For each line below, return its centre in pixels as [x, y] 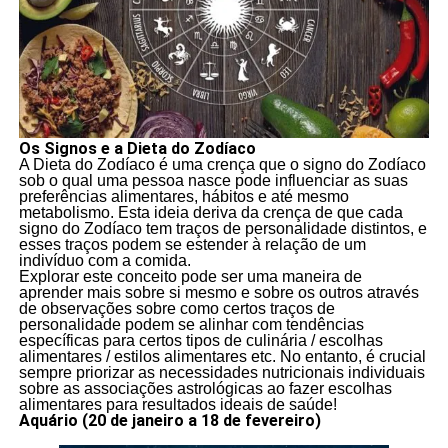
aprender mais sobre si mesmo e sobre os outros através [218, 292]
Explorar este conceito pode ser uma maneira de [190, 276]
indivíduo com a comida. [104, 260]
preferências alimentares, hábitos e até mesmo [183, 196]
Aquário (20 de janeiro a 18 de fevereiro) [169, 420]
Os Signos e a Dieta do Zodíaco [137, 148]
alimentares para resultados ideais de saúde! [177, 404]
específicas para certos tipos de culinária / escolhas [200, 340]
